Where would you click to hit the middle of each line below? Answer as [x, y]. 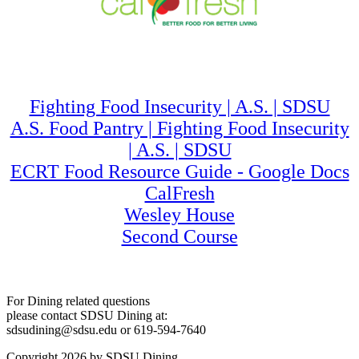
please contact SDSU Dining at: [87, 316]
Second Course [179, 237]
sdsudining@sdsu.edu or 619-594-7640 [106, 330]
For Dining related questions [78, 301]
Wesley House [179, 215]
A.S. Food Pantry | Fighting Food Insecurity [179, 129]
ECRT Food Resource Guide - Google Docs [179, 172]
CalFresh [179, 194]
